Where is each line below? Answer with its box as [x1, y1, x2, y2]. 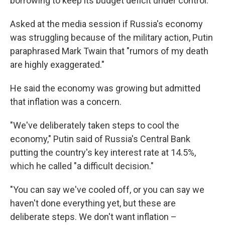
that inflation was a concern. [10, 96, 122, 107]
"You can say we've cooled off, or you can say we [10, 184, 204, 195]
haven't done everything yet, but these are [10, 198, 176, 208]
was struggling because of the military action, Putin [10, 32, 213, 43]
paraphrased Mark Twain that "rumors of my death [10, 46, 208, 56]
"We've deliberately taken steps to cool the [10, 120, 179, 131]
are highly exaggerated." [10, 59, 104, 70]
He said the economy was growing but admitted [10, 83, 200, 93]
